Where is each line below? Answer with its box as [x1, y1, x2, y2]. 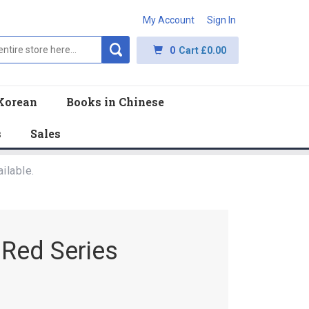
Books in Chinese [66, 94, 164, 109]
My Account [143, 14, 195, 26]
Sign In [207, 14, 236, 26]
